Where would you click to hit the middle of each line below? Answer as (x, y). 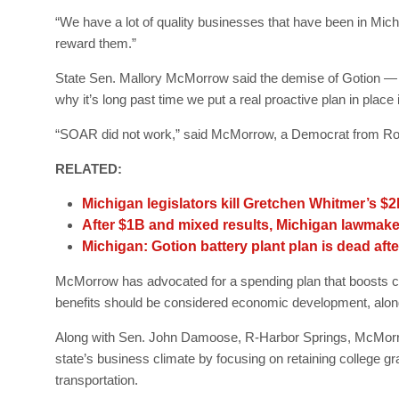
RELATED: (90, 168)
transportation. (97, 379)
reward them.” (96, 43)
